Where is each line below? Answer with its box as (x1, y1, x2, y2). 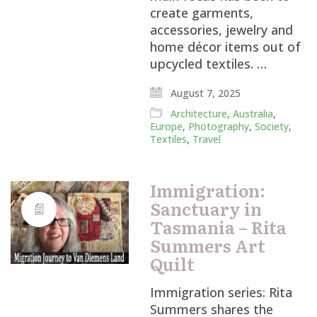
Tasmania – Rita (150, 214, 287, 239)
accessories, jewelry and (150, 21, 294, 38)
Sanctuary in (150, 196, 263, 221)
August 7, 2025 (168, 86, 241, 100)
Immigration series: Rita (150, 284, 293, 301)
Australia (233, 107, 274, 120)
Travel (192, 132, 221, 146)
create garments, (150, 4, 254, 21)
